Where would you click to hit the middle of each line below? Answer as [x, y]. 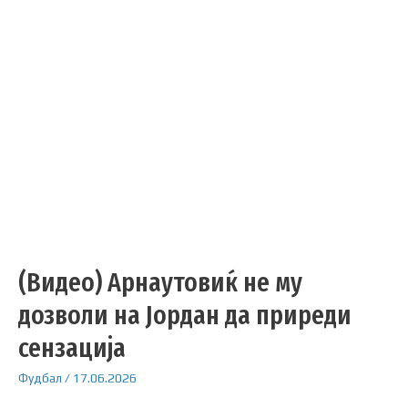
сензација [72, 347]
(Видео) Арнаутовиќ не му [160, 282]
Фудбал [40, 377]
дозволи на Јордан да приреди [185, 315]
